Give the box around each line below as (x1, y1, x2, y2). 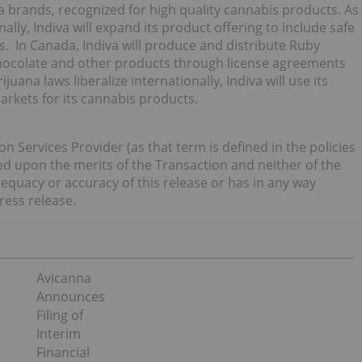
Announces (36, 288, 105, 305)
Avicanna (36, 269, 91, 287)
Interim (36, 325, 81, 343)
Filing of (36, 306, 83, 324)
